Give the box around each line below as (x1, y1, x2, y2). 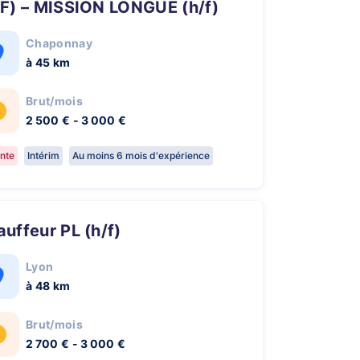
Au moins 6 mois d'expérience (72, 149, 210, 162)
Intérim (27, 149, 59, 162)
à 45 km (26, 55, 71, 69)
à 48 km (26, 279, 71, 292)
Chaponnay (26, 36, 92, 50)
